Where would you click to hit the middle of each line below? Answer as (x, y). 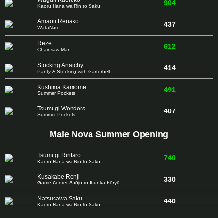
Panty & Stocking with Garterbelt (74, 71)
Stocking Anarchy (60, 65)
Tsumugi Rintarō (59, 155)
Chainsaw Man (54, 50)
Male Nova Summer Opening (109, 135)
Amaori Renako (58, 22)
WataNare (49, 28)
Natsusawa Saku (60, 198)
